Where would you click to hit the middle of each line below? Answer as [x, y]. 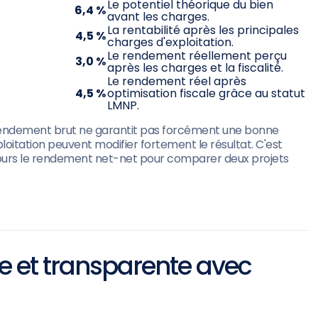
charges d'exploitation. [170, 42]
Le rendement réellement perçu [197, 56]
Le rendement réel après [177, 81]
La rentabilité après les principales [203, 30]
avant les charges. [158, 17]
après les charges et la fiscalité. [195, 68]
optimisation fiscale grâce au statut [206, 93]
